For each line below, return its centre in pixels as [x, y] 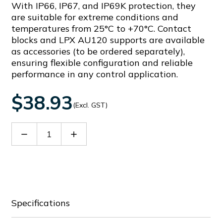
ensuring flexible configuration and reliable [102, 63]
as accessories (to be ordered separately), [98, 51]
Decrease [39, 133]
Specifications [41, 203]
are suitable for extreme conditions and [95, 17]
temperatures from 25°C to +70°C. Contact [101, 28]
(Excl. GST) [90, 105]
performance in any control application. [95, 74]
